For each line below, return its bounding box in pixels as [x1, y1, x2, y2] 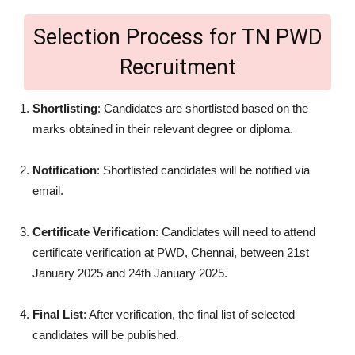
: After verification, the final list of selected [83, 307, 295, 321]
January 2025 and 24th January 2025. [32, 265, 227, 280]
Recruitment [119, 54, 236, 80]
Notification [32, 162, 97, 177]
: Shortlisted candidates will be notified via [97, 162, 310, 177]
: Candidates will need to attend [155, 224, 315, 239]
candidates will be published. [32, 327, 179, 342]
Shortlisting [32, 101, 97, 115]
